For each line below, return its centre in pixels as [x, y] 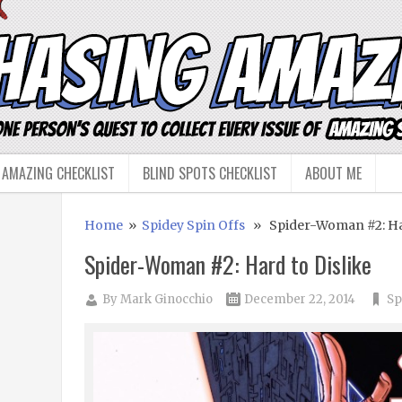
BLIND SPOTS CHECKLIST [210, 173]
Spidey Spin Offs [193, 225]
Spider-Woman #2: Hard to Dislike [227, 264]
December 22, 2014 [299, 299]
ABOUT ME [333, 173]
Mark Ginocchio [166, 299]
